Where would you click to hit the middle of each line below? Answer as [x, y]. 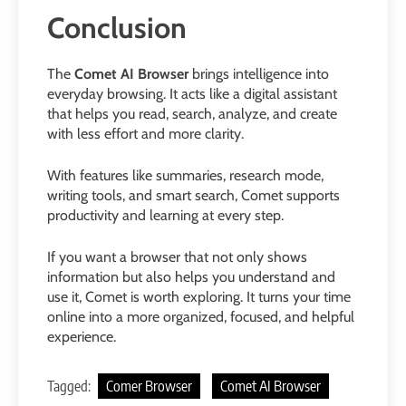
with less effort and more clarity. [145, 134]
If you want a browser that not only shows [177, 257]
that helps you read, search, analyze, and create [192, 114]
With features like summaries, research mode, [185, 176]
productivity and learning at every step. [165, 216]
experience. [82, 337]
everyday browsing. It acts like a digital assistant [192, 94]
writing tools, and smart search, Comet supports [193, 196]
